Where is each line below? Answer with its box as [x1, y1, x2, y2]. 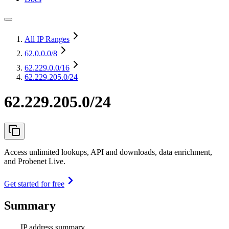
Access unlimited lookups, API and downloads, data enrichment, [4, 147, 212, 156]
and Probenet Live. [4, 156, 65, 166]
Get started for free [4, 179, 64, 188]
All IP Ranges [25, 35, 70, 43]
